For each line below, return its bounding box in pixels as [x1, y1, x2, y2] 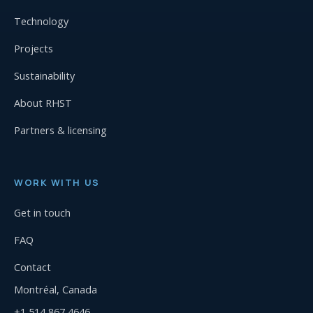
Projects [14, 42, 53, 56]
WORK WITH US [14, 176, 100, 189]
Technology [14, 15, 68, 29]
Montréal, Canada [14, 283, 97, 297]
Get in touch [14, 206, 71, 220]
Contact [14, 261, 51, 275]
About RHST [14, 96, 72, 110]
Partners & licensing [14, 124, 107, 138]
